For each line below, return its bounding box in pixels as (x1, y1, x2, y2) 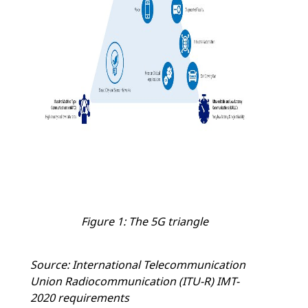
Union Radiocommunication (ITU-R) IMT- (30, 274, 239, 289)
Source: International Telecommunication (30, 257, 245, 273)
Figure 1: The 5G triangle (80, 214, 208, 230)
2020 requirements (30, 290, 129, 306)
